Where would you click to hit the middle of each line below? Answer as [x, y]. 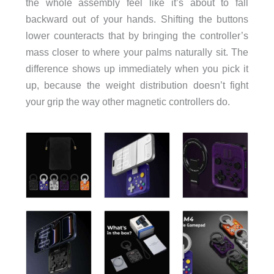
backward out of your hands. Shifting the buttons [137, 19]
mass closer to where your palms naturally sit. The [137, 52]
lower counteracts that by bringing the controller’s [137, 35]
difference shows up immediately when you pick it [137, 68]
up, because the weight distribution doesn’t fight [137, 85]
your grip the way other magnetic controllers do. [128, 101]
